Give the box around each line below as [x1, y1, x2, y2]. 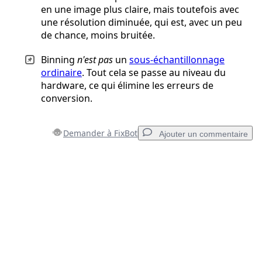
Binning [41, 53, 77, 67]
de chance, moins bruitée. [41, 29, 155, 42]
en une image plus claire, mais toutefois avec [41, 3, 239, 16]
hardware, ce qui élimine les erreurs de [41, 79, 213, 92]
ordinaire [41, 66, 82, 80]
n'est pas [77, 53, 113, 67]
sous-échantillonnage [129, 53, 225, 67]
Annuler [111, 249, 136, 258]
